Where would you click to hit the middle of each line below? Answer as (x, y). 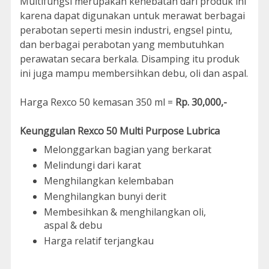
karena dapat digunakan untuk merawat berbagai (132, 16)
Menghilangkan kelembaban (108, 181)
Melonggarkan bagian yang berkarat (127, 150)
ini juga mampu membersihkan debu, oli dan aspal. (134, 74)
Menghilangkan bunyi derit (105, 197)
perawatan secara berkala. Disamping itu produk (129, 59)
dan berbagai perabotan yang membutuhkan (122, 45)
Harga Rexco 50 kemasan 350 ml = (97, 102)
